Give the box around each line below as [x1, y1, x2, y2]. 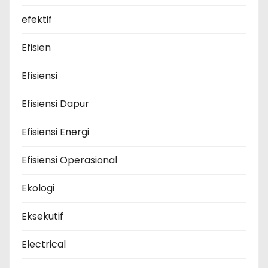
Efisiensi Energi [22, 125, 89, 139]
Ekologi [22, 181, 54, 196]
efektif [22, 13, 52, 27]
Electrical [22, 237, 66, 252]
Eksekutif [22, 209, 63, 224]
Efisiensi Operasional [22, 153, 117, 167]
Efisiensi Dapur [22, 97, 89, 111]
